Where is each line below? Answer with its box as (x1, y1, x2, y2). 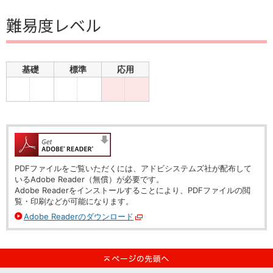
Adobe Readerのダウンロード (24, 211, 133, 221)
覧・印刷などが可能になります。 (15, 196, 133, 206)
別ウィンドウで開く (143, 214, 214, 225)
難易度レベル (6, 13, 101, 36)
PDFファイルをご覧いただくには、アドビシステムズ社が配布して (15, 163, 252, 173)
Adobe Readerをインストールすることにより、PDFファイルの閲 (15, 185, 250, 195)
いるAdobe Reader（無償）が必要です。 (15, 174, 164, 184)
